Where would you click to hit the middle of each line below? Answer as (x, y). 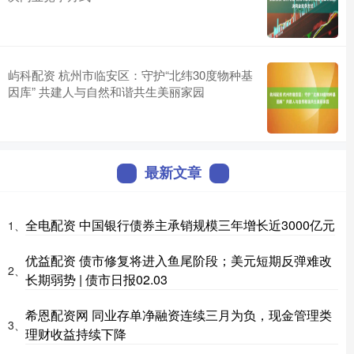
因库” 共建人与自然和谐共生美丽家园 (106, 91)
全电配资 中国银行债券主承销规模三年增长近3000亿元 (180, 224)
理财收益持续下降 (76, 333)
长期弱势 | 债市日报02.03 (96, 279)
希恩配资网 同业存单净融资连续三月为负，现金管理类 (179, 314)
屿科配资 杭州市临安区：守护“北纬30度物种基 (130, 74)
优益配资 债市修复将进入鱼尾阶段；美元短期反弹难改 (179, 260)
